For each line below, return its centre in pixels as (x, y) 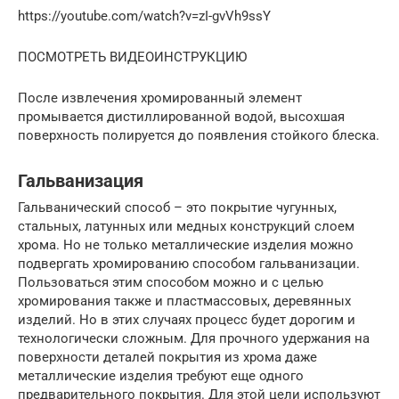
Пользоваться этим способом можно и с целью (171, 283)
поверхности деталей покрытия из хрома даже (167, 358)
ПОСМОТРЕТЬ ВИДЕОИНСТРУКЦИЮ (132, 57)
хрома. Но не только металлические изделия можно (186, 245)
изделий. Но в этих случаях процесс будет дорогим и (187, 320)
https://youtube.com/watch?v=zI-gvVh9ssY (144, 16)
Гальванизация (81, 181)
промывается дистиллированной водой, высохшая (181, 117)
